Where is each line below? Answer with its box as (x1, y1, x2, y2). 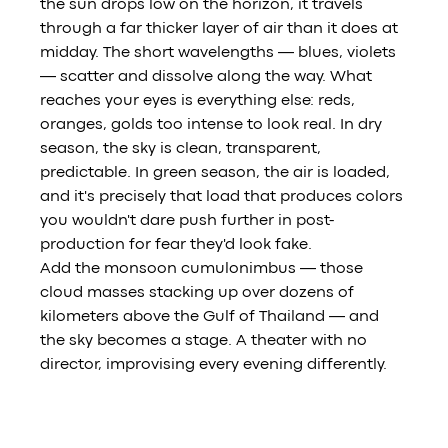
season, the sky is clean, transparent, (40, 142, 326, 157)
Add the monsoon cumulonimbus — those (40, 262, 368, 277)
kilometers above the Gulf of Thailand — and (40, 310, 384, 325)
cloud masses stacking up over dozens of (40, 286, 359, 301)
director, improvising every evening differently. (40, 358, 388, 373)
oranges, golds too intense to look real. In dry (40, 118, 387, 133)
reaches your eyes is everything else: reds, (40, 94, 360, 109)
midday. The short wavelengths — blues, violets (40, 46, 401, 61)
